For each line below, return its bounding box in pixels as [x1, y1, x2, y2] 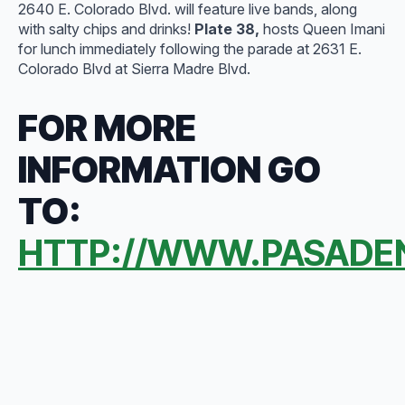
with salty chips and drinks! [18, 20, 191, 38]
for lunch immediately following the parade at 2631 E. [18, 40, 362, 58]
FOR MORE [18, 107, 196, 150]
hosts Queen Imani [263, 20, 385, 38]
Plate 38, [191, 20, 263, 38]
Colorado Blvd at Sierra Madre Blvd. [18, 60, 250, 78]
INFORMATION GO [18, 148, 321, 192]
